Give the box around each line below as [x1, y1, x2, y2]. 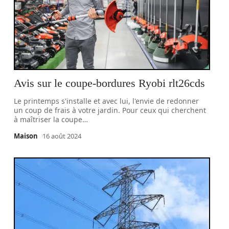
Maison [14, 131, 38, 141]
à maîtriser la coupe [14, 114, 83, 124]
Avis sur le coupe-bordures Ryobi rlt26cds [14, 77, 205, 89]
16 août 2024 [42, 131, 82, 141]
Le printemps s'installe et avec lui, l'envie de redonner [14, 96, 199, 106]
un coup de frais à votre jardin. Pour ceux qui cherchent [14, 105, 207, 115]
